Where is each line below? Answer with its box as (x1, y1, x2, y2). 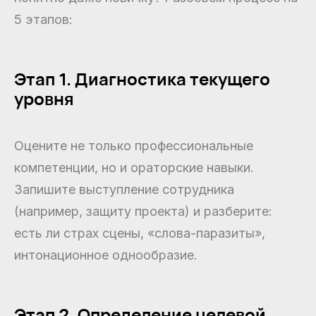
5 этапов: (14, 12, 73, 28)
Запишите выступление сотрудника (14, 182, 234, 197)
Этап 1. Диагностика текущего (14, 67, 270, 91)
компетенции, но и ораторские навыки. (14, 160, 254, 176)
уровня (14, 87, 74, 111)
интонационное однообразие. (14, 248, 197, 263)
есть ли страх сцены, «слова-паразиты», (14, 226, 265, 241)
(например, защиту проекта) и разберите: (14, 204, 272, 219)
